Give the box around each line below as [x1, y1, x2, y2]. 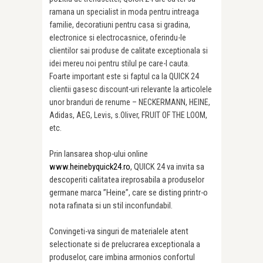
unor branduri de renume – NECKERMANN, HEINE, [49, 97, 210, 107]
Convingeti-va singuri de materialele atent [49, 225, 188, 237]
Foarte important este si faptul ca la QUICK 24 [49, 71, 199, 81]
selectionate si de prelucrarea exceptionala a [49, 238, 200, 249]
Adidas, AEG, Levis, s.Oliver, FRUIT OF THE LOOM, [49, 110, 207, 120]
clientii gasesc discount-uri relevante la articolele [49, 84, 212, 94]
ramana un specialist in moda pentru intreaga [49, 6, 199, 16]
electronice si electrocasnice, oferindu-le [49, 32, 186, 42]
